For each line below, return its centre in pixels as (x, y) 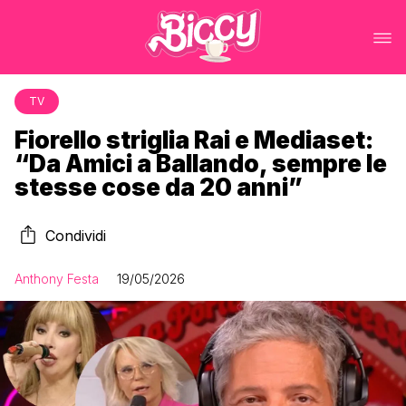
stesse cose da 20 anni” (159, 187)
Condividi (76, 236)
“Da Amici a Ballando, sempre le (201, 164)
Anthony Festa (57, 279)
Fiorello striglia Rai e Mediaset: (194, 140)
